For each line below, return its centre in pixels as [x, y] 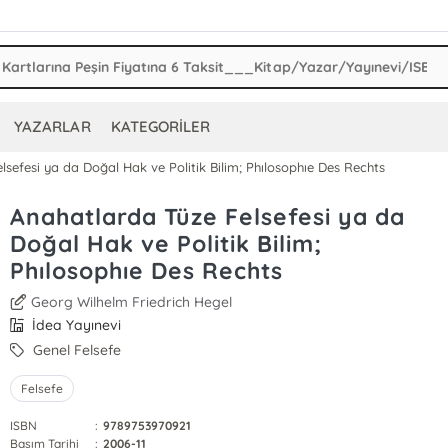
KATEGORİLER [160, 126]
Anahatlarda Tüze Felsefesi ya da [207, 216]
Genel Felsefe [75, 350]
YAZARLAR [52, 126]
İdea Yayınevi [75, 325]
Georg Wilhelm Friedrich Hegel [132, 302]
